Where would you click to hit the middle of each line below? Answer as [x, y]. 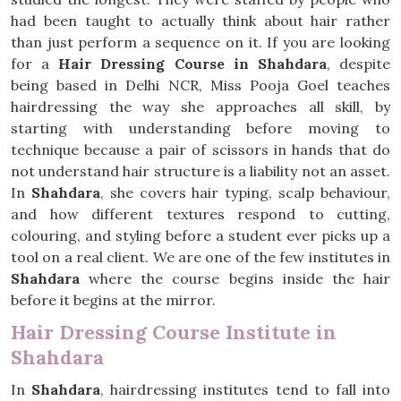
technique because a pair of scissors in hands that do [200, 149]
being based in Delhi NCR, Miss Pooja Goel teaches [200, 85]
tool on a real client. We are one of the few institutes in [200, 257]
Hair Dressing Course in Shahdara [192, 64]
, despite [358, 64]
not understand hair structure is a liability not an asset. [200, 171]
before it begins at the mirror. [113, 300]
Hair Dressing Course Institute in [174, 332]
